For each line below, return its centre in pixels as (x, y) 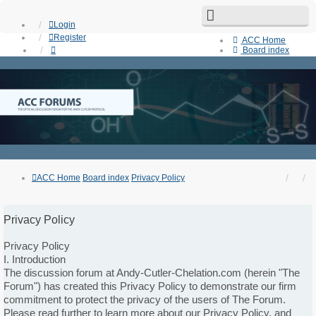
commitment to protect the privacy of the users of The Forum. (145, 300)
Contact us (255, 116)
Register (70, 37)
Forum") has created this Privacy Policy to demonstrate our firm (150, 286)
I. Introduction (35, 260)
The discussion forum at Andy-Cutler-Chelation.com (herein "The (152, 273)
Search (248, 70)
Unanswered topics (272, 82)
